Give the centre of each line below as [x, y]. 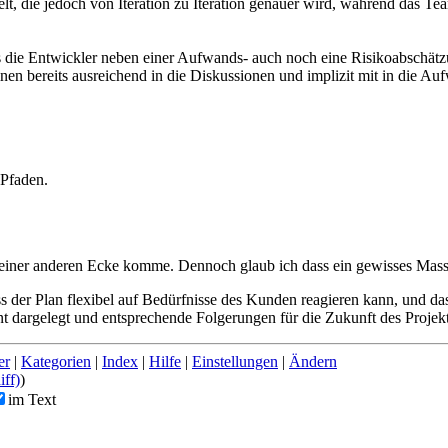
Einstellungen [235, 361]
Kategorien [56, 361]
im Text [32, 399]
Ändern [313, 361]
